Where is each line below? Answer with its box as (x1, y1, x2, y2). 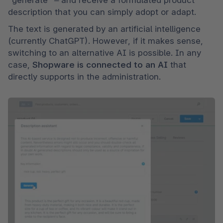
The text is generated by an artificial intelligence (8, 23, 201, 34)
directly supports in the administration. (8, 71, 161, 82)
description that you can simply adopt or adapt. (8, 6, 196, 17)
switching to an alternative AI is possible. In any (8, 47, 201, 58)
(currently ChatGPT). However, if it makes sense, (8, 35, 203, 46)
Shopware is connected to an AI (32, 59, 170, 70)
